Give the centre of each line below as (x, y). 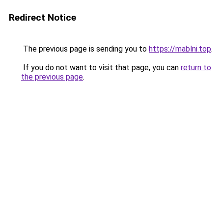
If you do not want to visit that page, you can (101, 68)
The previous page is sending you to (85, 49)
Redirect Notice (42, 17)
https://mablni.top (180, 49)
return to (196, 68)
